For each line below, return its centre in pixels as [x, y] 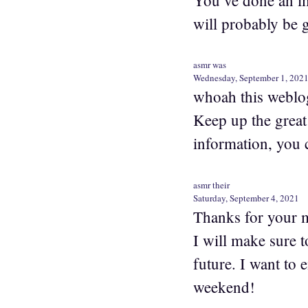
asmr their [211, 185]
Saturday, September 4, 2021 [246, 198]
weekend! [224, 286]
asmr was [210, 65]
